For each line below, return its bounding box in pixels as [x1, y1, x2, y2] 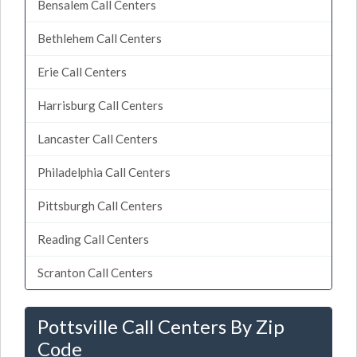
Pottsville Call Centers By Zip [37, 314, 284, 338]
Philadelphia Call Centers [37, 164, 171, 179]
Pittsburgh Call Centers [37, 198, 163, 213]
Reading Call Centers [37, 231, 149, 246]
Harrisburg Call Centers [37, 97, 163, 112]
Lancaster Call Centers [37, 131, 158, 146]
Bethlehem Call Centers [37, 30, 162, 45]
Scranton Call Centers [37, 265, 153, 280]
